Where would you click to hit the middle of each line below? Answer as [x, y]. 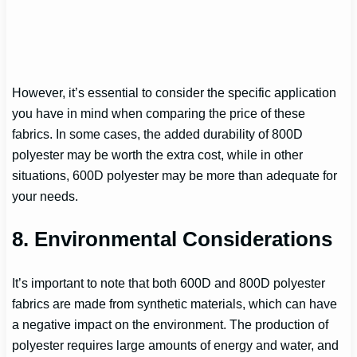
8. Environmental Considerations [173, 239]
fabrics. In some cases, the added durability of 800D [158, 134]
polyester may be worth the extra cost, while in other [158, 155]
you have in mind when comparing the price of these [159, 114]
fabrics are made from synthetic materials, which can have [175, 304]
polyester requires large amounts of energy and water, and [176, 345]
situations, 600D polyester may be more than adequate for [175, 176]
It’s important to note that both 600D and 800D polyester [169, 283]
